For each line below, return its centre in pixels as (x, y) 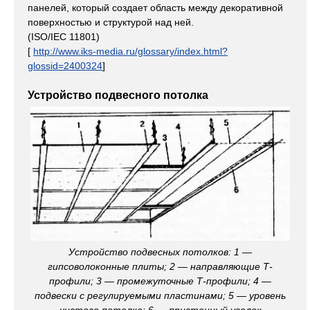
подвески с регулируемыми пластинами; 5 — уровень (160, 296)
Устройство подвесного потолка (118, 95)
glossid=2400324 (65, 66)
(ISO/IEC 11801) (64, 37)
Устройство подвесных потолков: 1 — (160, 252)
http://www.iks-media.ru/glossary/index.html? (130, 51)
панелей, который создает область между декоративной (155, 8)
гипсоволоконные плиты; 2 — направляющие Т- (160, 267)
